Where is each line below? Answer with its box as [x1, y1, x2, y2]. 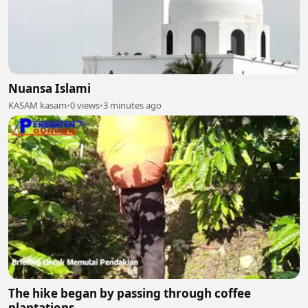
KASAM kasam [8, 98, 67, 111]
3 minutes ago [103, 98, 162, 111]
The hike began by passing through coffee [8, 285, 251, 301]
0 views [70, 98, 100, 111]
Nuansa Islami [8, 80, 91, 96]
